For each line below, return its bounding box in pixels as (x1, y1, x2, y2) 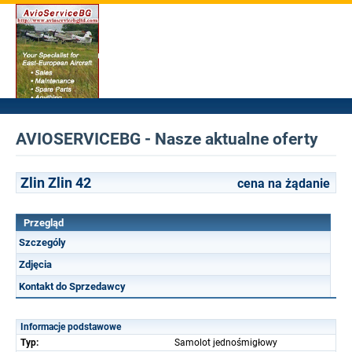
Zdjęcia (19, 258, 52, 270)
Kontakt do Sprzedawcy (19, 280, 126, 292)
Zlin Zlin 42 (20, 174, 91, 191)
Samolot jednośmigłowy (174, 337, 277, 348)
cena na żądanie (237, 176, 330, 191)
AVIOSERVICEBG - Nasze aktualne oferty (16, 130, 318, 148)
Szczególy (19, 236, 66, 248)
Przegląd (24, 217, 64, 229)
